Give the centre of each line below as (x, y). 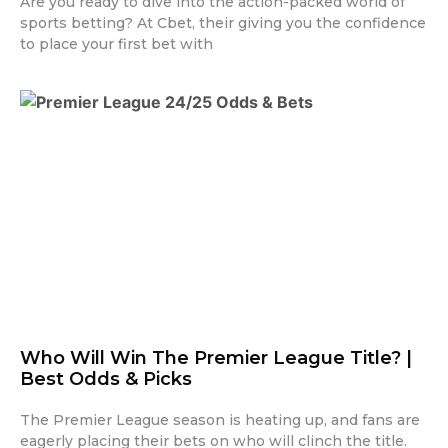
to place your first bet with (116, 43)
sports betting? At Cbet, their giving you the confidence (223, 22)
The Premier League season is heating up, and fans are (220, 419)
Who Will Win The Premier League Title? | (216, 357)
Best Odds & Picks (106, 378)
